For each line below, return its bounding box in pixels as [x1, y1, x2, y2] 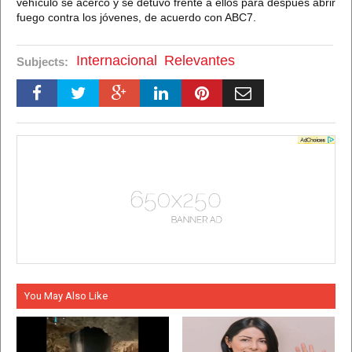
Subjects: [16, 55, 68, 69]
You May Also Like [24, 289, 108, 302]
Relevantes [164, 53, 235, 69]
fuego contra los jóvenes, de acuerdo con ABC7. [16, 11, 256, 24]
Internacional [76, 53, 157, 69]
